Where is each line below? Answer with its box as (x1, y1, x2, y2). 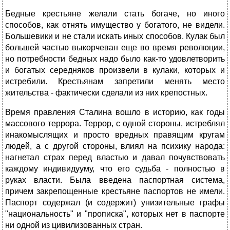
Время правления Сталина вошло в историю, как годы (5, 108, 225, 117)
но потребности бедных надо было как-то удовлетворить (5, 54, 225, 64)
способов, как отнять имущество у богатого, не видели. (5, 21, 225, 30)
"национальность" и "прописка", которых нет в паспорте (5, 209, 225, 219)
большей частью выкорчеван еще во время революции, (5, 43, 225, 52)
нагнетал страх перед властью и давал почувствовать (5, 153, 225, 162)
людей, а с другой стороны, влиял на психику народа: (5, 142, 225, 151)
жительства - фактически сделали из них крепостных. (5, 88, 207, 98)
